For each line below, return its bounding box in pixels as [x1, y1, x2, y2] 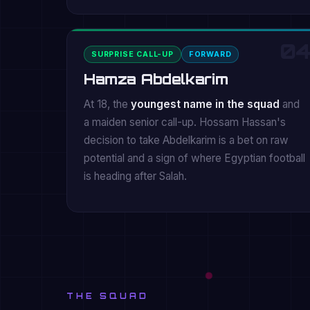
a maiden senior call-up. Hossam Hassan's [84, 116, 286, 129]
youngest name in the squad [131, 98, 280, 111]
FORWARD [188, 50, 232, 59]
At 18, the [84, 98, 131, 111]
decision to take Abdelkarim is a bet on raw [84, 134, 289, 147]
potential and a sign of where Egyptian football [84, 152, 305, 165]
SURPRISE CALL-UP [91, 50, 174, 59]
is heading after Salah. [84, 170, 187, 183]
